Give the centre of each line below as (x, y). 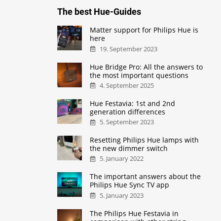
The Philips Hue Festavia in (134, 213)
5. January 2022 (122, 159)
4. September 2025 (127, 85)
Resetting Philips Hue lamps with (145, 140)
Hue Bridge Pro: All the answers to (147, 67)
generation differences (128, 111)
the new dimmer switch (129, 148)
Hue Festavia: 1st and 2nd (133, 103)
